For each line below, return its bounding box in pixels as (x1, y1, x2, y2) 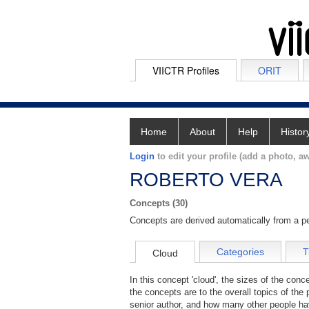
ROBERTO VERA (130, 169, 283, 190)
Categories (217, 246, 264, 258)
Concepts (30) (130, 198, 188, 208)
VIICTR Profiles (152, 63, 219, 77)
